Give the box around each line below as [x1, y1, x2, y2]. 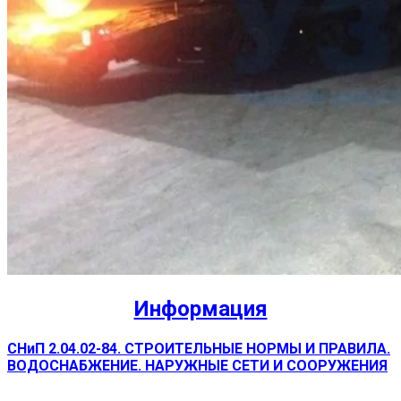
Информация [133, 296, 268, 322]
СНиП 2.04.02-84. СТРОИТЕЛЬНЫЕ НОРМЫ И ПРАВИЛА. [7, 340, 390, 358]
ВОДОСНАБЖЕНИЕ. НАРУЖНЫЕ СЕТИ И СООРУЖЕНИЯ [7, 357, 388, 375]
